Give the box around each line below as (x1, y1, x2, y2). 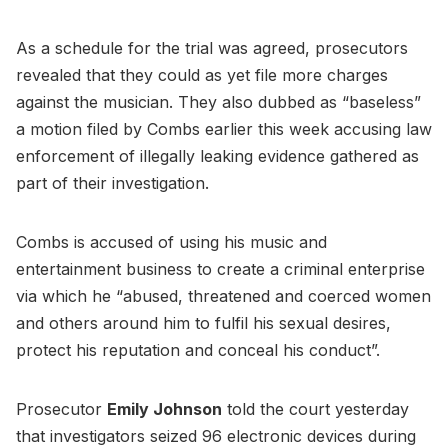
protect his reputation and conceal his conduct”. (16, 339, 385, 360)
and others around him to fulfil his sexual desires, (16, 312, 391, 333)
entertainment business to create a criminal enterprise (16, 258, 425, 279)
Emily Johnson (107, 398, 222, 419)
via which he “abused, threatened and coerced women (16, 285, 431, 306)
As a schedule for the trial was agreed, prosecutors (16, 37, 408, 58)
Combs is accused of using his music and (16, 231, 327, 252)
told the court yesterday (222, 398, 409, 419)
